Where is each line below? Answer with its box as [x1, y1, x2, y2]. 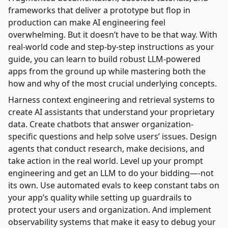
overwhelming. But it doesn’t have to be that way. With [8, 29, 217, 40]
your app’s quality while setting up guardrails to [8, 192, 192, 203]
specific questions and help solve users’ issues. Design [8, 131, 217, 142]
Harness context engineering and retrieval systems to [8, 94, 215, 105]
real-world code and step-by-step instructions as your [8, 41, 214, 52]
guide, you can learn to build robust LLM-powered [8, 53, 201, 65]
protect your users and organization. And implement [8, 204, 211, 215]
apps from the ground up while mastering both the [8, 66, 206, 77]
